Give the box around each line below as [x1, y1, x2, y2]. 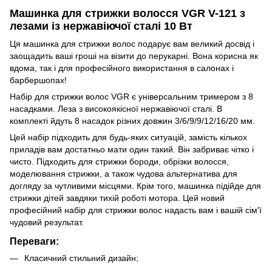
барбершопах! [10, 75, 67, 85]
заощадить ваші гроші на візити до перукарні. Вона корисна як [10, 50, 258, 61]
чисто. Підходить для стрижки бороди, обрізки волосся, [10, 156, 229, 166]
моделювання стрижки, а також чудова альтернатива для [10, 168, 237, 178]
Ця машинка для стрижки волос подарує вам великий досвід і [10, 38, 254, 49]
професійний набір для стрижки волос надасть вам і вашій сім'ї [10, 205, 262, 215]
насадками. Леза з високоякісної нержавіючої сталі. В [10, 103, 222, 114]
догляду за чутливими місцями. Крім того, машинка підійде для [10, 180, 261, 191]
